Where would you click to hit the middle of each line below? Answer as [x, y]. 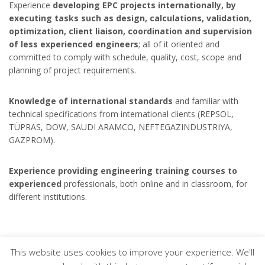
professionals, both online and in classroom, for [154, 184]
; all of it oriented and [179, 44]
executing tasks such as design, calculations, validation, [130, 18]
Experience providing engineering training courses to [123, 171]
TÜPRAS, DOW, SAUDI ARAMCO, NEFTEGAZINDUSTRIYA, [121, 127]
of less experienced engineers [74, 44]
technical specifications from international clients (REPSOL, [121, 114]
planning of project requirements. [72, 70]
